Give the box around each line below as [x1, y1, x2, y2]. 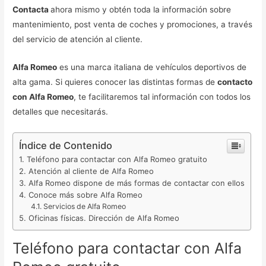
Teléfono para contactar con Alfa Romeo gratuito [27, 154, 208, 164]
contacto [217, 77, 253, 87]
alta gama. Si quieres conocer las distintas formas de [12, 77, 218, 87]
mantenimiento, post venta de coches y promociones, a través [12, 20, 253, 30]
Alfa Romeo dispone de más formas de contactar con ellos [28, 178, 245, 188]
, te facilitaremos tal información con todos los [74, 92, 251, 102]
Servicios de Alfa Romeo [43, 202, 126, 211]
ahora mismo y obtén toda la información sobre [50, 5, 232, 15]
